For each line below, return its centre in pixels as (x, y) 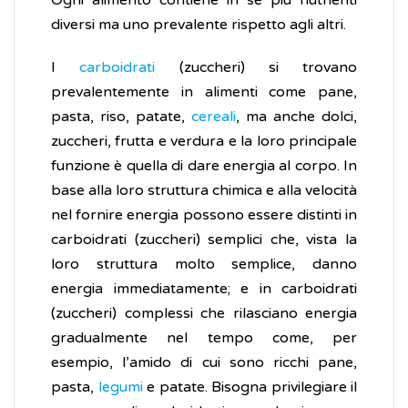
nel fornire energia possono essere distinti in (204, 215)
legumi (120, 388)
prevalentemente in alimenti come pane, (204, 92)
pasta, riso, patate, (121, 117)
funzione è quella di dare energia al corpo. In (204, 166)
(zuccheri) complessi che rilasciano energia (204, 314)
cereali (214, 117)
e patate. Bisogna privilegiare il (250, 388)
